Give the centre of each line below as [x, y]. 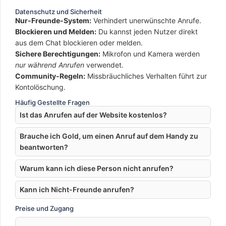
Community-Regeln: [50, 76]
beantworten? [44, 147]
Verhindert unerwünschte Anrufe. [146, 20]
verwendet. [104, 65]
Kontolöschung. [40, 87]
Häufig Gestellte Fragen [52, 102]
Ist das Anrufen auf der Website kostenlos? [93, 115]
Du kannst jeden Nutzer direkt [147, 32]
